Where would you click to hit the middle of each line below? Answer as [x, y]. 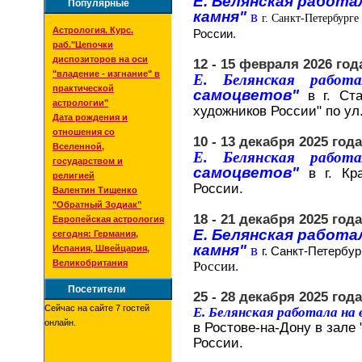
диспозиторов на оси [100, 59]
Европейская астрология [108, 219]
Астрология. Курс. [93, 30]
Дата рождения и [90, 117]
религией [74, 175]
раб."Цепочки [83, 44]
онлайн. [60, 322]
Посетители [97, 289]
